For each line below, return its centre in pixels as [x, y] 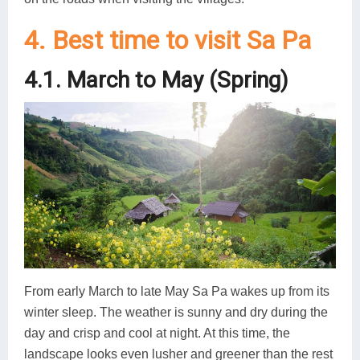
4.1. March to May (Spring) [156, 80]
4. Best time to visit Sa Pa [168, 41]
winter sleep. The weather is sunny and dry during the [176, 313]
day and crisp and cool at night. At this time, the [157, 333]
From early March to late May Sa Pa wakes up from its [177, 292]
